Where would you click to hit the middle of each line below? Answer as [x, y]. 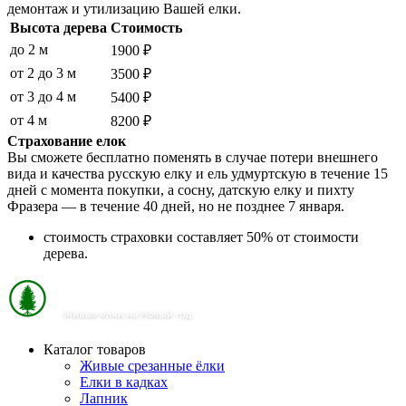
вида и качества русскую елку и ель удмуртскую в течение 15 [198, 173]
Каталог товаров [95, 349]
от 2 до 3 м [43, 72]
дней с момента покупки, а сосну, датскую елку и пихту [181, 189]
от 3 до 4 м [43, 96]
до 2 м [29, 49]
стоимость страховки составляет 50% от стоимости [201, 237]
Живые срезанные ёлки [152, 365]
